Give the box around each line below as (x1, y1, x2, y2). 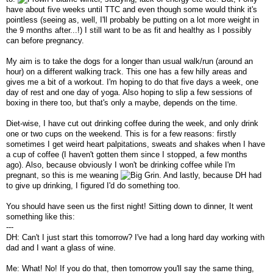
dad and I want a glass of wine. (6, 243, 116, 253)
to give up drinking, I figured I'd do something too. (6, 181, 180, 191)
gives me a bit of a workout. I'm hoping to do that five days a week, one (6, 77, 258, 87)
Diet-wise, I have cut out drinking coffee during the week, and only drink (6, 119, 258, 129)
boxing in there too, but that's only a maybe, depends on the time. (6, 98, 238, 108)
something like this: (6, 212, 75, 222)
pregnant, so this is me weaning (6, 171, 121, 180)
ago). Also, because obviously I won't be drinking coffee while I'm (6, 160, 235, 170)
